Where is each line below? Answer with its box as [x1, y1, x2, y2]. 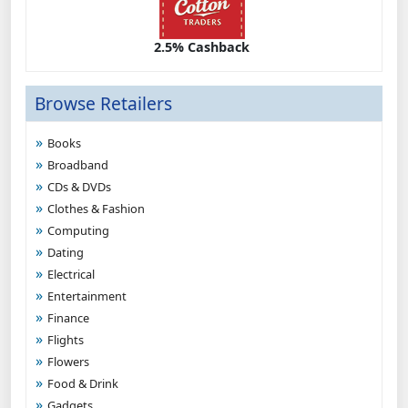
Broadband [47, 157, 108, 173]
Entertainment [47, 288, 127, 304]
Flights [47, 331, 84, 348]
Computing [47, 222, 109, 239]
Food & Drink [47, 375, 118, 392]
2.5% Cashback [154, 38, 250, 56]
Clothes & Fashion [47, 200, 145, 217]
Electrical [47, 266, 95, 282]
